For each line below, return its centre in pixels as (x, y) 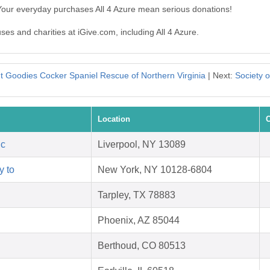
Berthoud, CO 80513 (142, 246)
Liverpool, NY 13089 (142, 145)
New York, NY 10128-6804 (155, 170)
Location (114, 119)
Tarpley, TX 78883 (137, 195)
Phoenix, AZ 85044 (139, 221)
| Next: (220, 76)
